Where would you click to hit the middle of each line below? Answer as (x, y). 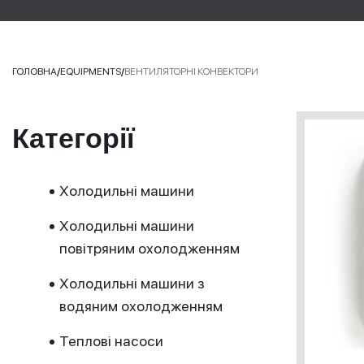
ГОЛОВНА (35, 71)
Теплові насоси (111, 341)
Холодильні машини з (132, 283)
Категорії (74, 138)
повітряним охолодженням (149, 248)
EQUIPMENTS (91, 71)
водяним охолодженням (141, 306)
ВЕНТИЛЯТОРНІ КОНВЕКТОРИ (191, 71)
